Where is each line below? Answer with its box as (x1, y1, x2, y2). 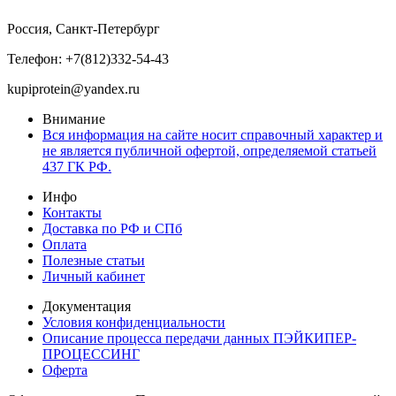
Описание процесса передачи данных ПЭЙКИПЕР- (42, 331, 356, 346)
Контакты (42, 205, 102, 221)
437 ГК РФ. (42, 159, 111, 175)
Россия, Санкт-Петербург (7, 21, 160, 37)
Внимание (42, 111, 105, 127)
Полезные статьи (42, 253, 145, 269)
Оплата (42, 237, 87, 253)
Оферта (42, 362, 88, 378)
